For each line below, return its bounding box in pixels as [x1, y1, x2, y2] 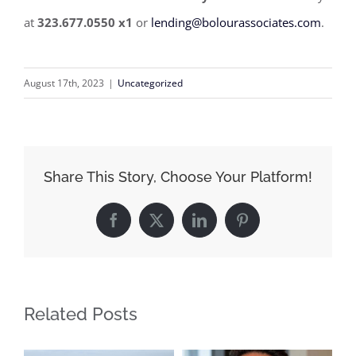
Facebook [112, 219, 168, 234]
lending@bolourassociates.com [151, 14, 321, 31]
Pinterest [241, 219, 292, 234]
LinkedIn [198, 219, 251, 234]
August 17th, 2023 [24, 76, 104, 91]
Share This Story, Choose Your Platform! [44, 168, 312, 186]
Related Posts [24, 304, 137, 325]
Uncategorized [118, 76, 183, 91]
